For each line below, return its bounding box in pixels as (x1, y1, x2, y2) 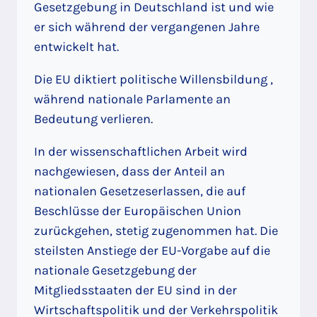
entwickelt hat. (34, 39, 119, 55)
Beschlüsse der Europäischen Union (34, 203, 241, 219)
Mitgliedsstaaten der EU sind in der (34, 282, 237, 299)
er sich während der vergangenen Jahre (34, 19, 260, 35)
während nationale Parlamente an (34, 91, 231, 108)
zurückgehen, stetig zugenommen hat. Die (34, 223, 278, 239)
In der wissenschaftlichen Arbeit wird (34, 144, 248, 160)
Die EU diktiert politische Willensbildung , (34, 71, 273, 88)
